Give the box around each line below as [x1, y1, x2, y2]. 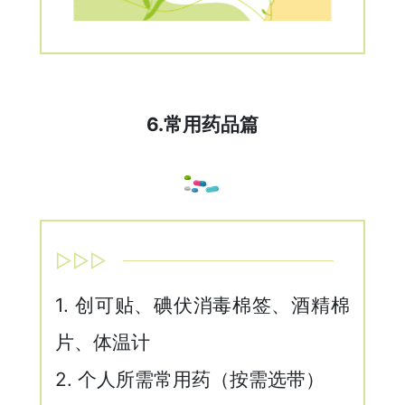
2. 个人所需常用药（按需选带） [55, 368, 325, 391]
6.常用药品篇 [146, 113, 259, 137]
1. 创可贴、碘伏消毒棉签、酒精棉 [55, 294, 350, 317]
